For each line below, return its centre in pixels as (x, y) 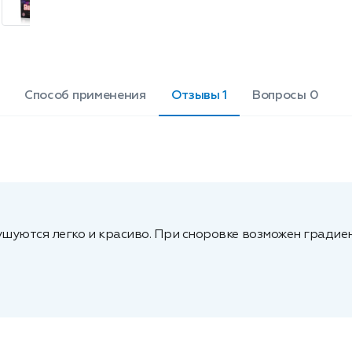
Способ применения (85, 96)
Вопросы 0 (286, 96)
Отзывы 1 (199, 96)
